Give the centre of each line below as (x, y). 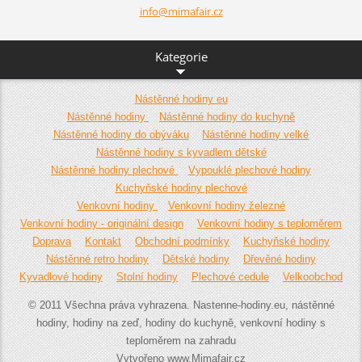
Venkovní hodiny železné (226, 206)
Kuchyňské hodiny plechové (181, 188)
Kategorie (181, 57)
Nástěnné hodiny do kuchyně (227, 117)
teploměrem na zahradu (181, 341)
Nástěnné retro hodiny (98, 259)
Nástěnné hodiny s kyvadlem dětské (181, 153)
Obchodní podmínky (182, 242)
